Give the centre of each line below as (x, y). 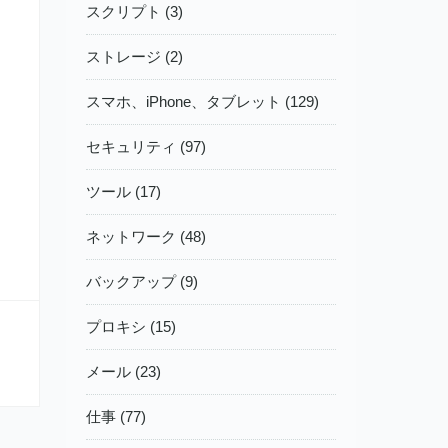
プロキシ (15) (131, 327)
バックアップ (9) (142, 282)
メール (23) (123, 372)
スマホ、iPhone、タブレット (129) (202, 102)
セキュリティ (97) (146, 147)
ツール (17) (123, 192)
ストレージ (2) (134, 57)
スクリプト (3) (134, 12)
